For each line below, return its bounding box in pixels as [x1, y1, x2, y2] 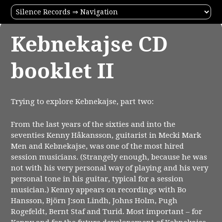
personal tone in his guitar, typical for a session [11, 174, 184, 184]
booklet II [11, 58, 114, 83]
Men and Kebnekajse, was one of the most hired [11, 142, 184, 151]
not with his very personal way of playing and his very [11, 164, 209, 173]
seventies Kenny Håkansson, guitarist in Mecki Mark [11, 131, 202, 140]
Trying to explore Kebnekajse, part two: [11, 97, 154, 106]
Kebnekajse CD [11, 32, 168, 56]
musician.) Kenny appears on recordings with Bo [11, 185, 187, 195]
